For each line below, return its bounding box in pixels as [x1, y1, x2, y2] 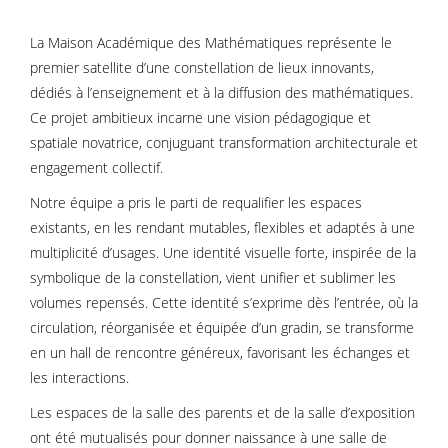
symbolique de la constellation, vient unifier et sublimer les [30, 268, 396, 287]
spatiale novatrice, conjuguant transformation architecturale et [30, 133, 418, 152]
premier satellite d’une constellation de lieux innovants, [30, 58, 374, 77]
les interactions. [30, 368, 129, 387]
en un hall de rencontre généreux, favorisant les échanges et [30, 343, 410, 362]
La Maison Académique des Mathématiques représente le [30, 33, 392, 52]
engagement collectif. [30, 158, 163, 177]
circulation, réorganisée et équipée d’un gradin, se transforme [30, 318, 414, 337]
